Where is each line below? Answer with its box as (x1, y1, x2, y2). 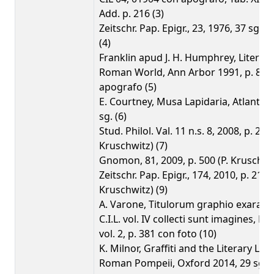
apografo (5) (99, 80, 157, 94)
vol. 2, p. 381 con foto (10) (99, 227, 217, 240)
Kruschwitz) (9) (99, 183, 168, 196)
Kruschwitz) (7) (99, 139, 168, 152)
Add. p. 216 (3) (99, 7, 164, 20)
